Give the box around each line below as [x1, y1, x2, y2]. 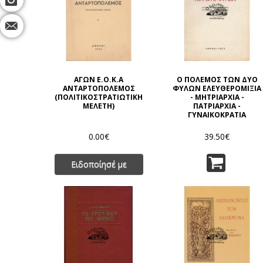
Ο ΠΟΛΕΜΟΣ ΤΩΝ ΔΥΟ [176, 75, 258, 85]
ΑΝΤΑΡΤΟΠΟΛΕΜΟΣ [62, 83, 135, 94]
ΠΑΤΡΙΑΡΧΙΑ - [193, 101, 241, 112]
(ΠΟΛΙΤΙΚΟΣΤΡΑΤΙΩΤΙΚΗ [55, 92, 143, 103]
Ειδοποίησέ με [70, 159, 127, 170]
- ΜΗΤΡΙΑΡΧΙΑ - [190, 92, 244, 103]
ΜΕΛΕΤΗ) [83, 101, 115, 112]
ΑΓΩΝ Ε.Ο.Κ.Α [74, 75, 124, 85]
